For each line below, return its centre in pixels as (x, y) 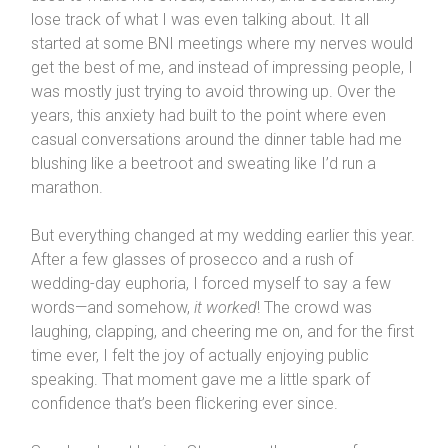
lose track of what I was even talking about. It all (199, 20)
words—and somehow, (112, 308)
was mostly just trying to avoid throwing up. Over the (213, 92)
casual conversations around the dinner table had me (216, 140)
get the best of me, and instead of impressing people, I (221, 68)
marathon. (66, 188)
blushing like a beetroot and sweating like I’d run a (203, 164)
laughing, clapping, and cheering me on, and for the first (222, 332)
